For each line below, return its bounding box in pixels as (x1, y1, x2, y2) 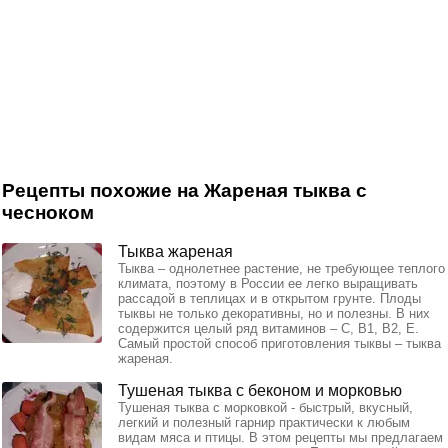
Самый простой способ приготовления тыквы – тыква (118, 335, 441, 351)
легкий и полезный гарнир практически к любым (118, 414, 410, 430)
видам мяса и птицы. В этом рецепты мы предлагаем (118, 429, 443, 445)
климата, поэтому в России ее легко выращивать (118, 275, 418, 291)
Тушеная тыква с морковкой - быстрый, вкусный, (118, 399, 413, 415)
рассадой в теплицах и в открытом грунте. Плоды (118, 290, 421, 306)
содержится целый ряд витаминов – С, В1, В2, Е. (118, 320, 419, 336)
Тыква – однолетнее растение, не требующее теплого (118, 260, 445, 276)
